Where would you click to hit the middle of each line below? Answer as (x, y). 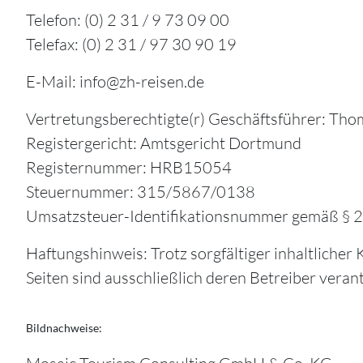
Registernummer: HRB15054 (129, 167)
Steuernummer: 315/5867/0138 (141, 192)
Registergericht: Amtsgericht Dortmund (164, 143)
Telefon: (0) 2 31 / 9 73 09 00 (128, 20)
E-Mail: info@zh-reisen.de (115, 81)
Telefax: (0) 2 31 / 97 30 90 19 (131, 44)
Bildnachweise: (64, 328)
